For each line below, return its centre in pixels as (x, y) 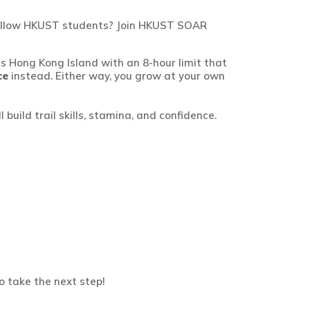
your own (202, 76)
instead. (32, 76)
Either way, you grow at (117, 76)
